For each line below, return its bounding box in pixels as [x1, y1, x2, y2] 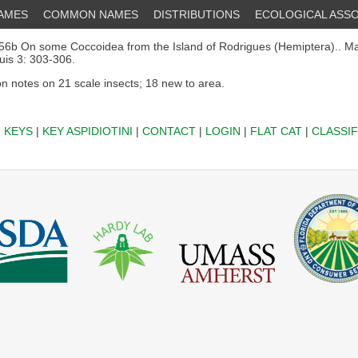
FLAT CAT [249, 125, 302, 137]
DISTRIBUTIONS [153, 8, 240, 21]
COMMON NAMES [43, 8, 138, 21]
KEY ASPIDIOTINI [42, 125, 133, 137]
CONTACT [141, 125, 196, 137]
